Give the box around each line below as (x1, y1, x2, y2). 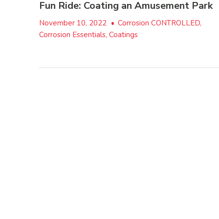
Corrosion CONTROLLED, (118, 18, 201, 28)
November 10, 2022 (39, 18, 109, 28)
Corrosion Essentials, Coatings (39, 29, 138, 40)
